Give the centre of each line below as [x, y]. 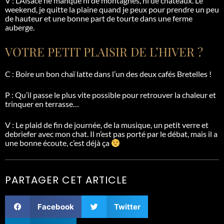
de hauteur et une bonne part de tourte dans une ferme [99, 18]
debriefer [21, 133]
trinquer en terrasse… [42, 103]
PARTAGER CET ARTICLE [66, 180]
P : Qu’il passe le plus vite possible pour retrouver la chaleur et [110, 94]
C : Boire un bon [33, 73]
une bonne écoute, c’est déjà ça [58, 142]
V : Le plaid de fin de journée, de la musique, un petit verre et [107, 124]
